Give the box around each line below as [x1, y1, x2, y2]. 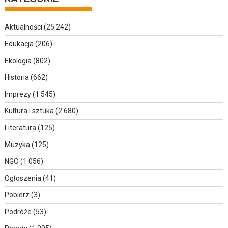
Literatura [5, 123, 37, 132]
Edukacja [5, 39, 34, 48]
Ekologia [5, 56, 32, 65]
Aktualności [5, 22, 43, 31]
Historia [5, 73, 30, 81]
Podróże [5, 207, 32, 216]
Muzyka [5, 140, 31, 149]
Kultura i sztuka [5, 106, 54, 115]
